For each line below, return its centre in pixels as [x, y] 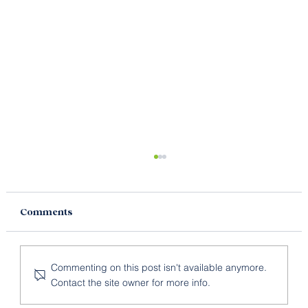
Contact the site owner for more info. [130, 283]
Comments [46, 212]
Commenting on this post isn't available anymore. [158, 268]
